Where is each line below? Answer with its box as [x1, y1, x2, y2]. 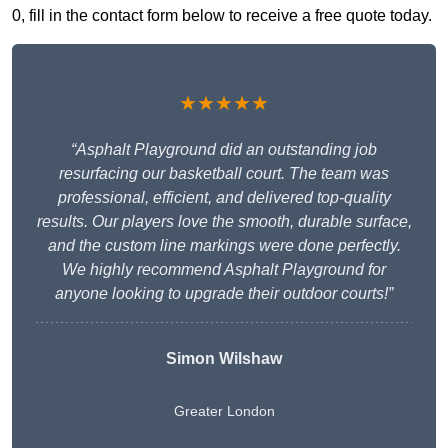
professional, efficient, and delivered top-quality [57, 189, 391, 207]
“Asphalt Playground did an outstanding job [71, 141, 377, 159]
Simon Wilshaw [166, 350, 282, 368]
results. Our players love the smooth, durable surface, [36, 213, 412, 231]
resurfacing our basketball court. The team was [59, 165, 389, 183]
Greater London [173, 403, 275, 420]
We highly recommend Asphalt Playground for [62, 261, 386, 279]
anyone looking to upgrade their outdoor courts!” [55, 285, 393, 303]
